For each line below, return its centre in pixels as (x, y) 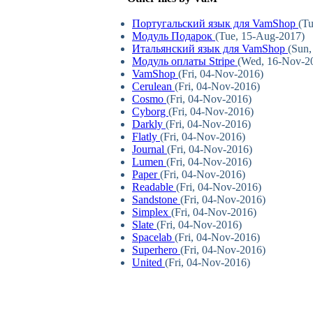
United (148, 263)
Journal (150, 150)
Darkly (149, 124)
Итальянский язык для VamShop (210, 49)
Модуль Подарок (174, 36)
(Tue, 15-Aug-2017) (260, 36)
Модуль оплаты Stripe (185, 61)
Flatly (146, 137)
